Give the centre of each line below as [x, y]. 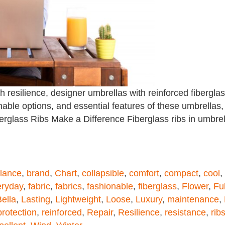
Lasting [36, 199]
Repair [100, 212]
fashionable [110, 186]
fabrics [69, 186]
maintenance [193, 199]
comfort [144, 173]
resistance [185, 212]
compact [181, 173]
